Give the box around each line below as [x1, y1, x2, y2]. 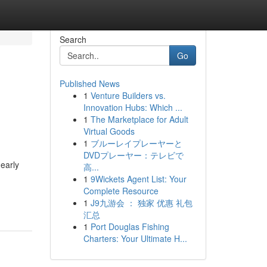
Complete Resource [83, 185, 159, 197]
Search [59, 33, 86, 45]
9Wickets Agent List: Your [90, 173, 187, 185]
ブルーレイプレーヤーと [90, 137, 182, 149]
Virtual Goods [83, 125, 135, 137]
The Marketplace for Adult [90, 113, 188, 125]
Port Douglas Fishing [90, 221, 169, 232]
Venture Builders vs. [90, 89, 166, 101]
